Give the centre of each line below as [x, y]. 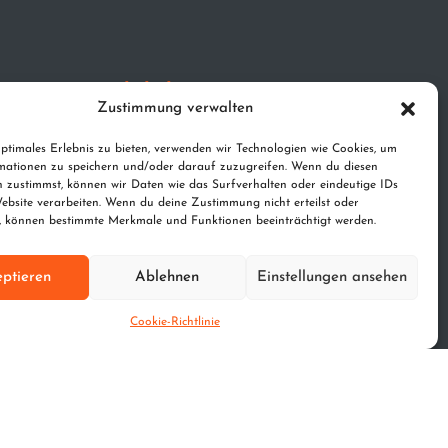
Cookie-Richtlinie [174, 322]
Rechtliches [144, 91]
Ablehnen [167, 277]
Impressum [128, 133]
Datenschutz [134, 161]
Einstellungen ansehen [331, 277]
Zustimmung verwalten [174, 108]
